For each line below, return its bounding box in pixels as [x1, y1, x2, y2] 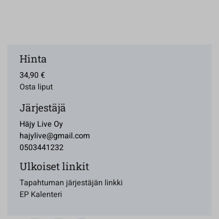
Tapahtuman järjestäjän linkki [20, 177, 123, 189]
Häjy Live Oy [20, 118, 63, 130]
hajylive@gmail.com [20, 130, 90, 142]
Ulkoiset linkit [20, 159, 89, 173]
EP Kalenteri [20, 189, 62, 200]
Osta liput [20, 81, 53, 93]
